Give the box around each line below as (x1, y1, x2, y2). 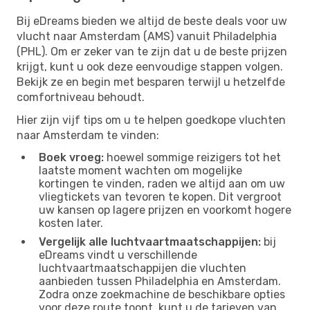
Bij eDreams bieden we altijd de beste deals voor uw (17, 14, 287, 28)
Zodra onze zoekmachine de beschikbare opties (39, 287, 285, 301)
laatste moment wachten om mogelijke (39, 163, 242, 177)
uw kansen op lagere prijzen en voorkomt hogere (39, 203, 291, 217)
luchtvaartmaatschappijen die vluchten (39, 261, 246, 275)
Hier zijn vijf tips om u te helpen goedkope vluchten (17, 113, 286, 127)
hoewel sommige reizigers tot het (104, 150, 281, 164)
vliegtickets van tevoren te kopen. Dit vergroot (39, 190, 282, 203)
